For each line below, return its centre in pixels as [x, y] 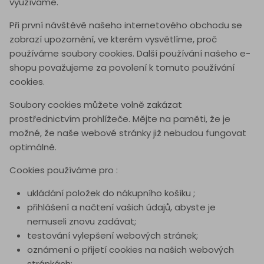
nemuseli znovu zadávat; [82, 222]
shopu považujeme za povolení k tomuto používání [122, 68]
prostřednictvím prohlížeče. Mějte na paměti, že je [120, 119]
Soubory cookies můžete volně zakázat [96, 105]
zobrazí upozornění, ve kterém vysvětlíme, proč [113, 39]
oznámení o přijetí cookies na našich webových [131, 250]
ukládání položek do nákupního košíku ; [111, 193]
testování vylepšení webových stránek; [113, 236]
